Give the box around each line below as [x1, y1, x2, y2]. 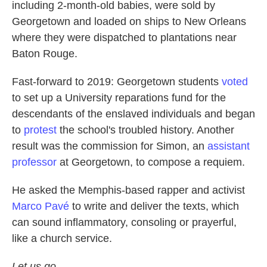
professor [12, 156, 57, 169]
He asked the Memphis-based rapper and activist [12, 184, 245, 197]
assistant [207, 140, 250, 153]
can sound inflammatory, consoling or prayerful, [12, 216, 237, 229]
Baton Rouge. [12, 48, 77, 60]
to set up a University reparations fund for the [12, 92, 226, 104]
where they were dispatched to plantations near [12, 32, 237, 44]
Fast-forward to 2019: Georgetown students [12, 76, 222, 88]
